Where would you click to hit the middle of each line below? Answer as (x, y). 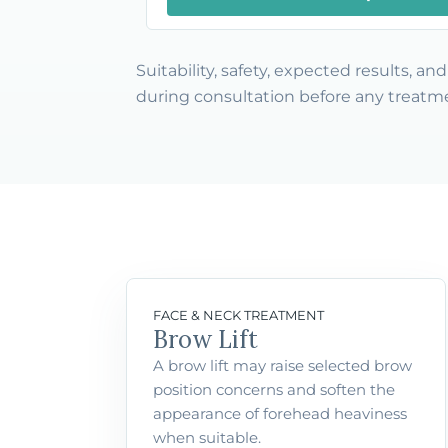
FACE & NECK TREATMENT (238, 315)
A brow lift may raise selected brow (282, 365)
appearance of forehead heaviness (280, 413)
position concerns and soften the (274, 389)
